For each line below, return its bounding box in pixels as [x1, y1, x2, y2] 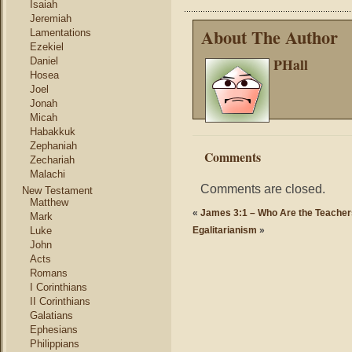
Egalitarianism [192, 225, 257, 236]
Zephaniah [30, 140, 77, 152]
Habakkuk [30, 126, 75, 137]
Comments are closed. [200, 181, 325, 196]
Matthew [30, 196, 68, 208]
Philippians [30, 338, 79, 350]
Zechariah [30, 154, 75, 166]
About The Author [201, 24, 338, 50]
